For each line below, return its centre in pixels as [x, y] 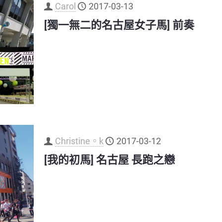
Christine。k [79, 141]
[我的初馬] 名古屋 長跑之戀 [109, 160]
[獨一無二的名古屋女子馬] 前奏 [119, 25]
